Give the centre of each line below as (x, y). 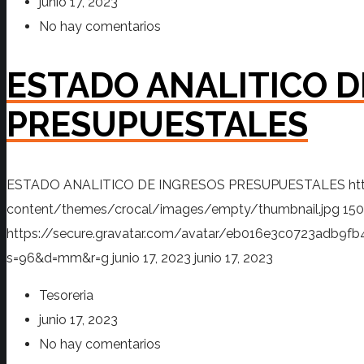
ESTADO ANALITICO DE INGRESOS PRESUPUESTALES (176, 185)
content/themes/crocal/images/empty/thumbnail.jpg (173, 210)
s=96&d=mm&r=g (58, 258)
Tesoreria (66, 296)
